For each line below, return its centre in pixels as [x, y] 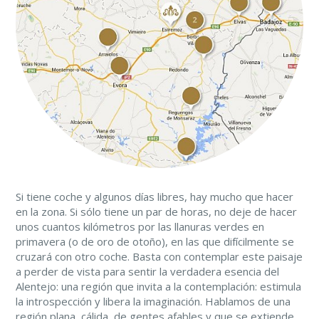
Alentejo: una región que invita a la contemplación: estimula [158, 286]
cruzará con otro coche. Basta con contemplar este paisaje [159, 256]
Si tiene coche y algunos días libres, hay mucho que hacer [155, 197]
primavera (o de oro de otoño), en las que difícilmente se [155, 241]
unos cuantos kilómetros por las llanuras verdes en [140, 226]
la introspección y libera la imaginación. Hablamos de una [153, 301]
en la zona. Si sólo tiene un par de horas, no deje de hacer [156, 211]
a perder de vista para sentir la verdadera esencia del [147, 271]
